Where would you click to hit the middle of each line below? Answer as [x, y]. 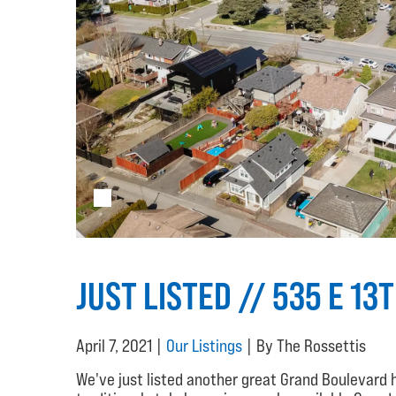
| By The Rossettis [304, 345]
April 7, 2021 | [121, 345]
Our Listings [204, 345]
